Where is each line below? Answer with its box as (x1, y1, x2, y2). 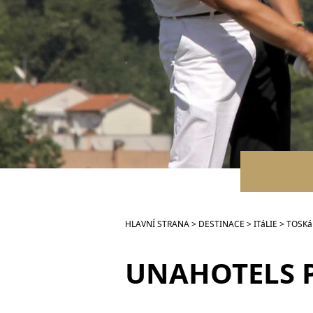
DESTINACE (198, 218, 245, 231)
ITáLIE (254, 218, 277, 231)
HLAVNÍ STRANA (125, 218, 189, 231)
